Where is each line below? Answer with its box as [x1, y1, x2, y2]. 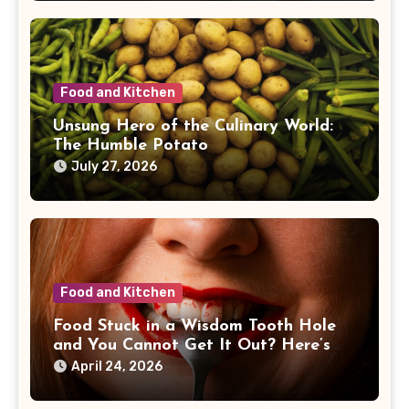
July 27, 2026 [70, 158, 157, 174]
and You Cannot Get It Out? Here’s [52, 337, 330, 355]
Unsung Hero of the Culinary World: [52, 117, 333, 135]
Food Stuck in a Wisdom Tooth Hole [52, 318, 336, 336]
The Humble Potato [52, 136, 208, 154]
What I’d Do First [52, 356, 190, 374]
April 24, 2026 [70, 359, 163, 375]
